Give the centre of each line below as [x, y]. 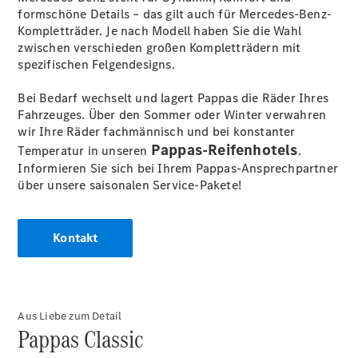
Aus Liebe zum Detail [70, 316]
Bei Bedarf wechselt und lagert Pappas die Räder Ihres [173, 98]
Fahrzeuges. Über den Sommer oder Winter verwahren [172, 115]
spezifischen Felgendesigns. [96, 64]
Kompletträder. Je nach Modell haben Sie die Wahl [160, 31]
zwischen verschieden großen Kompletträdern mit [159, 48]
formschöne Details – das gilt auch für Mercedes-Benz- [175, 14]
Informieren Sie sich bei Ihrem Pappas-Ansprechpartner [178, 168]
